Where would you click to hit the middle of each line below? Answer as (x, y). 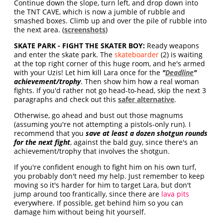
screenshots (85, 30)
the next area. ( (39, 30)
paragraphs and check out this (66, 99)
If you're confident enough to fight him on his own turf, (105, 167)
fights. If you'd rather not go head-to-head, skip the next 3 (110, 90)
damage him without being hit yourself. (80, 212)
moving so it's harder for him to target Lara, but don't (103, 185)
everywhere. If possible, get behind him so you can (99, 203)
